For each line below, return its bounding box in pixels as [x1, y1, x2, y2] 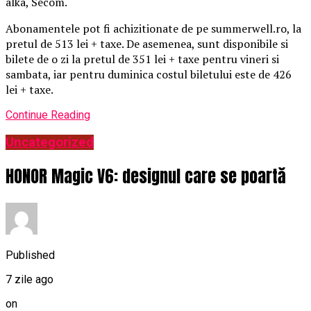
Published [6, 248, 55, 262]
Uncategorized [6, 134, 94, 150]
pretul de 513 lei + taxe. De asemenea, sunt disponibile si [6, 36, 288, 52]
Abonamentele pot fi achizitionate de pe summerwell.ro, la [6, 21, 301, 37]
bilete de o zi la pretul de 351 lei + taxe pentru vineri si [6, 51, 279, 67]
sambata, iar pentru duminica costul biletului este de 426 [6, 67, 292, 83]
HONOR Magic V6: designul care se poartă [6, 163, 286, 189]
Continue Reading [6, 108, 90, 122]
